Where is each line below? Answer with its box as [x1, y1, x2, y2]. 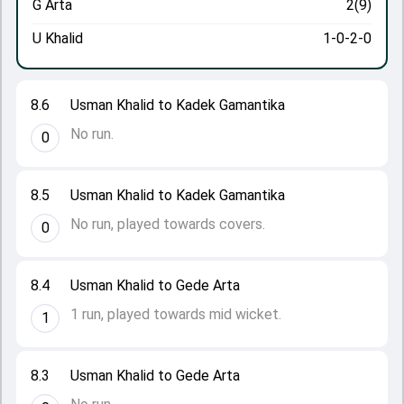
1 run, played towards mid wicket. [70, 306, 281, 323]
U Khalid [32, 30, 83, 47]
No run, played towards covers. [70, 216, 265, 233]
